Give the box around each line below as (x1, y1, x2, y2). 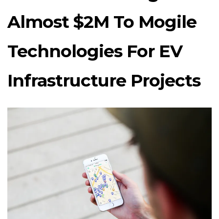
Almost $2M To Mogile (7, 11, 197, 32)
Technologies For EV (7, 41, 182, 62)
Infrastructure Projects (7, 70, 200, 91)
